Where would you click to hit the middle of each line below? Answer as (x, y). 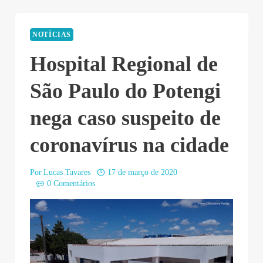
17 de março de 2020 (142, 172)
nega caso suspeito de (125, 118)
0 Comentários (71, 183)
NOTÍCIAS (52, 34)
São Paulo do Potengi (125, 91)
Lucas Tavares (67, 172)
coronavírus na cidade (129, 145)
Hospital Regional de (124, 64)
